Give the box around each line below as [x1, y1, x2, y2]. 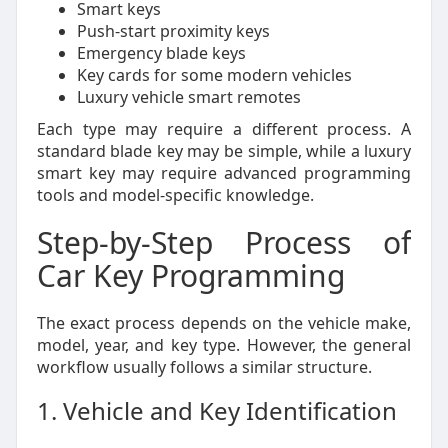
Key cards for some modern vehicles [76, 64, 352, 86]
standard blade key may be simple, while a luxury [36, 140, 412, 162]
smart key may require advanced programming [36, 162, 412, 184]
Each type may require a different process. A [36, 118, 412, 140]
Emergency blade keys [76, 42, 246, 64]
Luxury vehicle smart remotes [76, 86, 301, 108]
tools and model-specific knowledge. [36, 184, 314, 206]
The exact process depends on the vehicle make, [36, 312, 412, 334]
